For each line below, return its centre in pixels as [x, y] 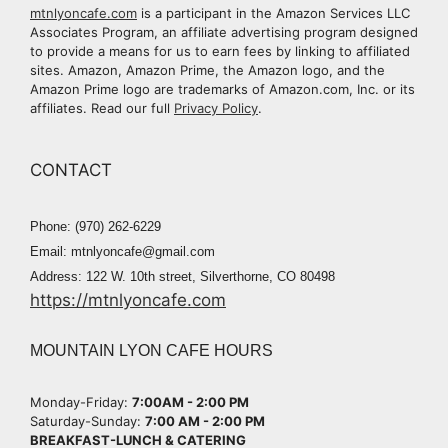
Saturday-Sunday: [87, 420]
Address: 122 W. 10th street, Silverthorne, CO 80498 [182, 276]
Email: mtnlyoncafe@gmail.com [122, 251]
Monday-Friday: [81, 401]
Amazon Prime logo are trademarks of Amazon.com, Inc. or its [222, 88]
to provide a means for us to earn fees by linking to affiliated [220, 50]
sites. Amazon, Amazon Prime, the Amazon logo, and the [207, 69]
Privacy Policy [216, 107]
